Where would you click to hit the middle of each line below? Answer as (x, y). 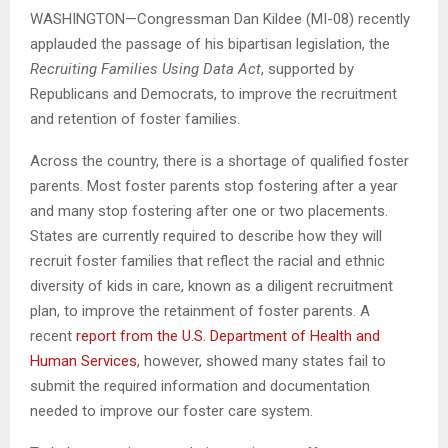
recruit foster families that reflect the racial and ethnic (207, 260)
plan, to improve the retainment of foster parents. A (200, 310)
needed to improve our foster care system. (171, 410)
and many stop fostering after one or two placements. (209, 210)
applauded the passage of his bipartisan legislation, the (210, 43)
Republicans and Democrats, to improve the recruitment (213, 93)
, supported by (307, 68)
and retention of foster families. (135, 118)
